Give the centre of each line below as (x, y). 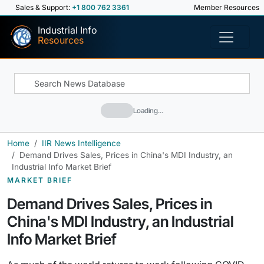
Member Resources (226, 7)
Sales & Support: (44, 7)
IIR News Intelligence (81, 143)
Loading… (148, 110)
